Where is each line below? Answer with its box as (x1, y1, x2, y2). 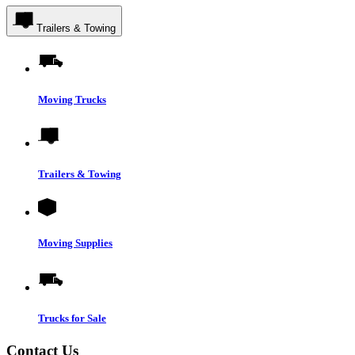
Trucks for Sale (38, 311, 106, 324)
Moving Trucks (38, 93, 106, 105)
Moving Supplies (38, 237, 113, 250)
